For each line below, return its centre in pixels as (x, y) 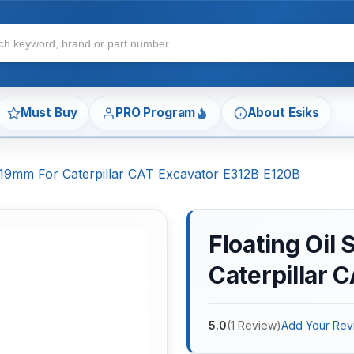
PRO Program (155, 113)
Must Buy (49, 113)
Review (257, 326)
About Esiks (283, 113)
